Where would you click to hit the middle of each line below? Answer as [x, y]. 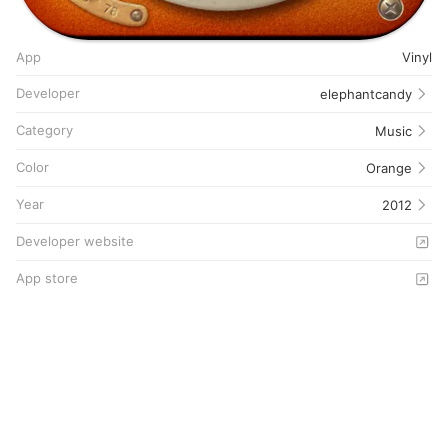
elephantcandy [366, 93]
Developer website [75, 241]
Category [44, 130]
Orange [389, 167]
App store [47, 278]
